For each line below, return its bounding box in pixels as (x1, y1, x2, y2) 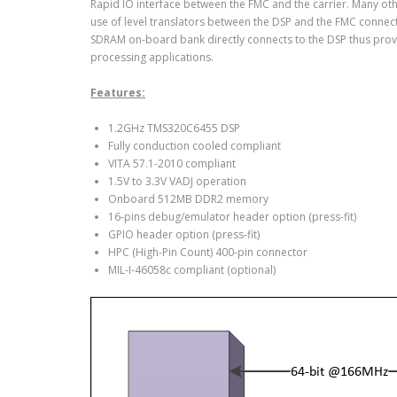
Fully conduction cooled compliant (108, 138, 281, 154)
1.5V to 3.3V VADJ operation (108, 174, 246, 190)
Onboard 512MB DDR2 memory (108, 191, 269, 207)
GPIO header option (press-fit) (108, 227, 260, 243)
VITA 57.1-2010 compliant (108, 156, 236, 172)
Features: (90, 85, 145, 101)
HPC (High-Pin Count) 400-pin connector (108, 245, 307, 261)
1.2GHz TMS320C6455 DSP (108, 121, 240, 136)
